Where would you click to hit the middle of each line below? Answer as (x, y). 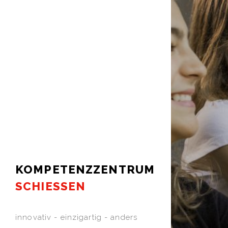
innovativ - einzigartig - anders (76, 218)
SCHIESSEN (51, 186)
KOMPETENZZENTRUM (85, 169)
